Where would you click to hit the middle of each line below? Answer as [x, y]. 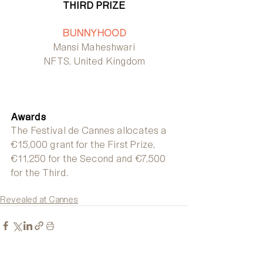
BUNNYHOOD [94, 33]
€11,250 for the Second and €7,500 [89, 159]
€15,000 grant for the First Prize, [84, 145]
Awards [28, 117]
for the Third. [39, 173]
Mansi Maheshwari [94, 47]
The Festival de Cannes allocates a [90, 131]
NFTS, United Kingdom [94, 61]
